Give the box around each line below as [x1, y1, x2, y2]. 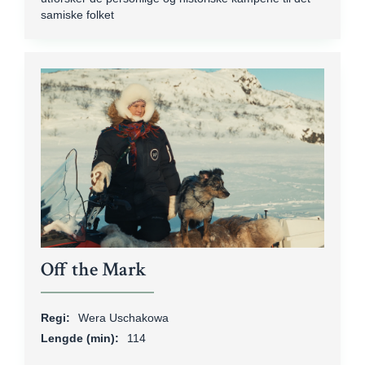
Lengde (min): [41, 332, 119, 345]
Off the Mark [41, 257, 147, 282]
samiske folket [41, 8, 114, 21]
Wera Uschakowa [78, 311, 169, 324]
